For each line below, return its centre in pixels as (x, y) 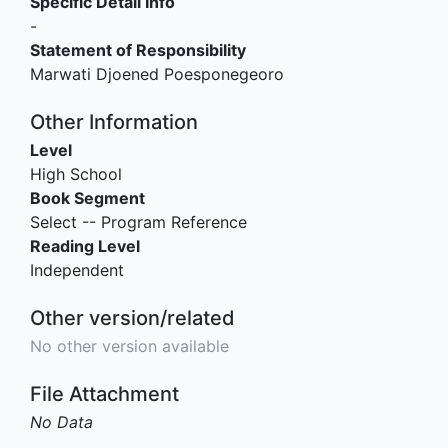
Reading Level (85, 245)
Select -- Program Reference (138, 221)
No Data (61, 421)
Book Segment (87, 197)
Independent (77, 269)
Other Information (114, 121)
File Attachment (104, 393)
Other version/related (132, 317)
